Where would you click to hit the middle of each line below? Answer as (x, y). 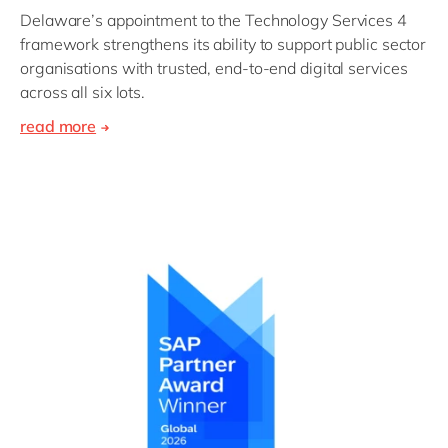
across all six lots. (83, 92)
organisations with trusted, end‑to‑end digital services (214, 68)
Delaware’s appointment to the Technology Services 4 (213, 20)
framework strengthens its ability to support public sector (223, 44)
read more (58, 126)
